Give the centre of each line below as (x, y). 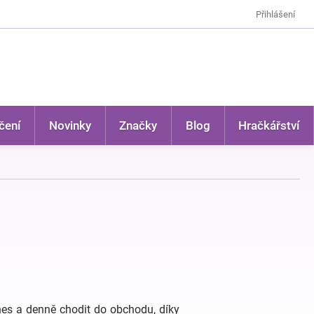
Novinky (70, 125)
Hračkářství (269, 125)
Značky (138, 125)
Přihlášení (275, 14)
